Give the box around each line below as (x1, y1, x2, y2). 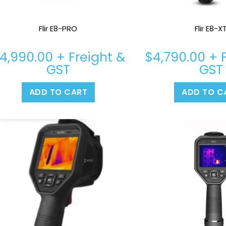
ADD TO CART (29, 86, 88, 98)
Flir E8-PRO (39, 23, 78, 34)
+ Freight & (52, 48, 125, 67)
